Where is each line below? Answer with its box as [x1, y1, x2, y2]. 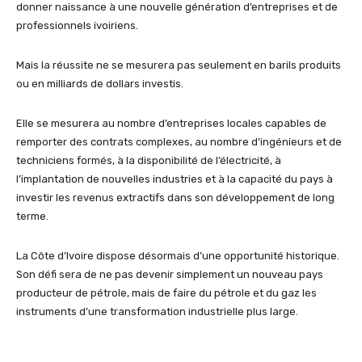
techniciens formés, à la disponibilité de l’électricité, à [16, 154, 281, 167]
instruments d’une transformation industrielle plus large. [16, 305, 298, 318]
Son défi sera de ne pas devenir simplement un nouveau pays [16, 268, 323, 281]
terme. [16, 210, 48, 223]
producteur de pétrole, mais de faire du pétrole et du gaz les [16, 287, 317, 300]
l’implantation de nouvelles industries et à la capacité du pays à [16, 173, 333, 186]
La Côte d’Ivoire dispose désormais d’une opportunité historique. [16, 250, 339, 263]
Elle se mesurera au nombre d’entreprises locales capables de [16, 117, 326, 130]
